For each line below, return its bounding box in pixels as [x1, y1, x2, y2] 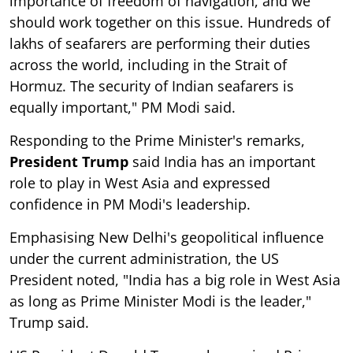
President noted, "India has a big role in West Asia [9, 269, 340, 289]
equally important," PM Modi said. [9, 97, 236, 117]
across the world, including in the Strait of [9, 54, 287, 74]
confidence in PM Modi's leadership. [9, 194, 251, 214]
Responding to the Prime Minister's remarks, [9, 130, 305, 150]
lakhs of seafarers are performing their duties [9, 33, 310, 53]
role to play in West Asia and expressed [9, 173, 270, 192]
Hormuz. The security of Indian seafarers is [9, 76, 294, 95]
